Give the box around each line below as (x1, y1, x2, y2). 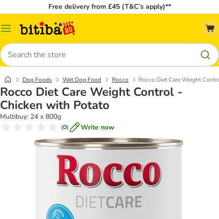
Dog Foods (22, 76, 52, 84)
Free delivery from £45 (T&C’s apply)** (48, 2, 171, 11)
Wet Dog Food (63, 76, 101, 84)
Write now (81, 122, 114, 132)
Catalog (5, 27, 29, 37)
